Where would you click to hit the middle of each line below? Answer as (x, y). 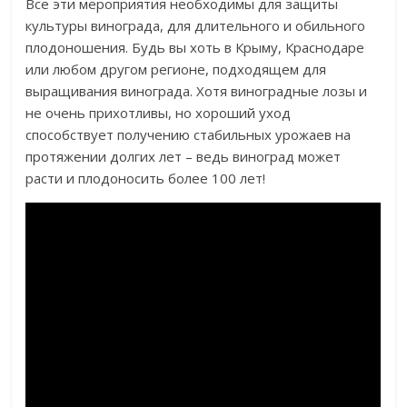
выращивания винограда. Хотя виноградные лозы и (197, 91)
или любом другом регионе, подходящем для (176, 69)
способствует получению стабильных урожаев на (189, 135)
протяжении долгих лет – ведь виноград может (184, 157)
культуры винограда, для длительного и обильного (196, 26)
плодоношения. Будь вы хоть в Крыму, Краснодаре (195, 48)
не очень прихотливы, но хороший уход (159, 113)
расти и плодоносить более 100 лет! (146, 179)
